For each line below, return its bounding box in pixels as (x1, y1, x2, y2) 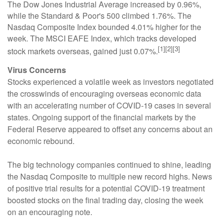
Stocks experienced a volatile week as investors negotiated (7, 76, 214, 88)
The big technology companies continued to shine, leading (7, 159, 211, 171)
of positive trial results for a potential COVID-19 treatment (7, 183, 205, 194)
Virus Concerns (7, 64, 66, 76)
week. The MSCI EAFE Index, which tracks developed (7, 33, 196, 44)
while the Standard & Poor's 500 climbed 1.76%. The (7, 10, 191, 21)
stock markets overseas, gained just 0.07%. (7, 45, 158, 57)
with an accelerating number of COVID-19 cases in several (7, 100, 211, 111)
